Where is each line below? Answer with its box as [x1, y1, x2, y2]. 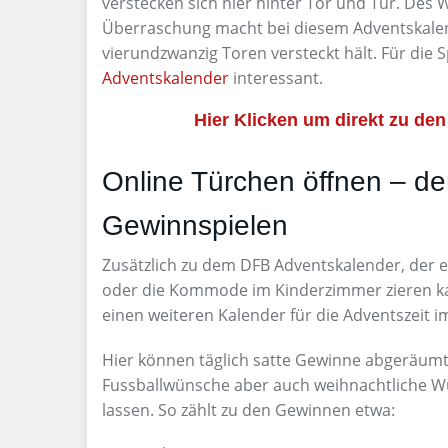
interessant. [229, 67, 323, 89]
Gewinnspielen [102, 210, 288, 241]
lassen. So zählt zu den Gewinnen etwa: [102, 399, 395, 421]
